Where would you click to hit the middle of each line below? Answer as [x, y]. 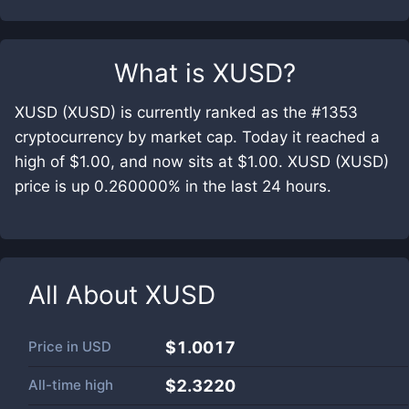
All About [87, 295]
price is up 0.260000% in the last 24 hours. [173, 186]
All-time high [71, 385]
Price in [55, 346]
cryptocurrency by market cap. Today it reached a [197, 137]
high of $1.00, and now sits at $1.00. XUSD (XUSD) [202, 162]
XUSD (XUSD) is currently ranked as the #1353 [186, 112]
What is [163, 73]
